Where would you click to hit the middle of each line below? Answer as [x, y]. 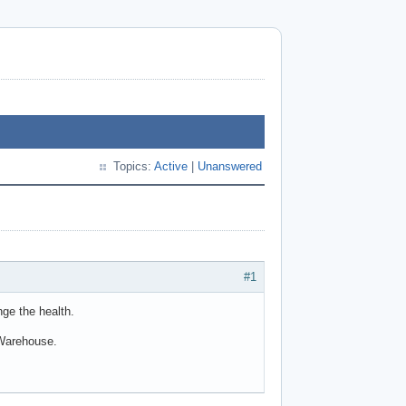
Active [171, 166]
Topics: [134, 166]
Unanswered [230, 166]
